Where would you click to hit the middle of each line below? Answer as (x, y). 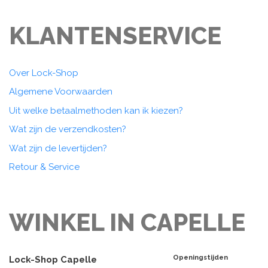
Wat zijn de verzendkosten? (68, 130)
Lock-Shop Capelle (53, 260)
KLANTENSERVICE (115, 35)
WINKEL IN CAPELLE (127, 223)
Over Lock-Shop (44, 73)
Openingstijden (200, 257)
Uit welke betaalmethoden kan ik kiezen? (96, 110)
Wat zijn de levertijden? (58, 148)
